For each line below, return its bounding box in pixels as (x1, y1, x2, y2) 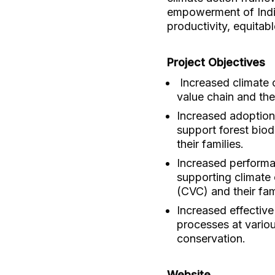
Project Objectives (167, 56, 265, 69)
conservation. (177, 232, 246, 245)
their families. (177, 137, 244, 150)
